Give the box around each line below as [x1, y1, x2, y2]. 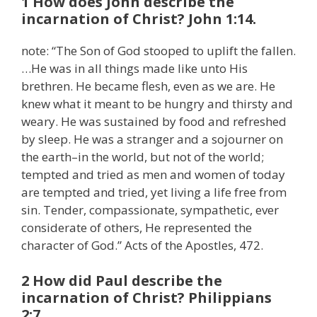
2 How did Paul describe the [21, 270, 222, 290]
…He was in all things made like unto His [21, 60, 248, 77]
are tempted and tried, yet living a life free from [21, 184, 287, 201]
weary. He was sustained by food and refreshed [21, 113, 287, 130]
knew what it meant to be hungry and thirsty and [21, 96, 293, 113]
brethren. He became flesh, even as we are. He [21, 78, 275, 95]
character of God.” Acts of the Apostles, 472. [21, 237, 263, 254]
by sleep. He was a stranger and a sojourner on [21, 131, 283, 148]
